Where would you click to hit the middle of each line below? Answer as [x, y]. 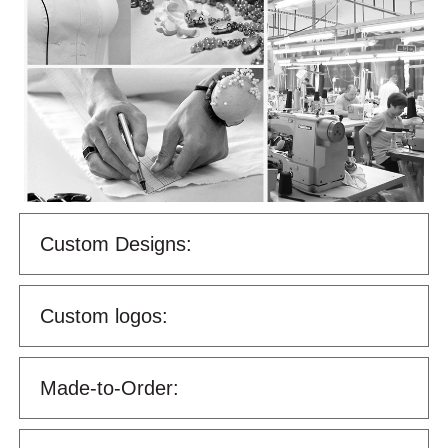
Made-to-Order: [109, 387]
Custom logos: [103, 315]
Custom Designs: [115, 243]
